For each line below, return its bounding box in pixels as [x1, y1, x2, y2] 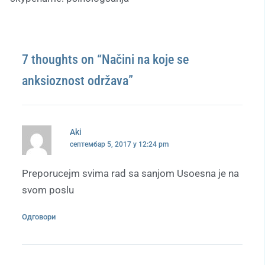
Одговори [22, 212, 56, 221]
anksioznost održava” [22, 73, 133, 88]
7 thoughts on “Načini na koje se [22, 51, 189, 67]
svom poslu [22, 183, 74, 196]
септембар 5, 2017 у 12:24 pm [69, 140, 169, 148]
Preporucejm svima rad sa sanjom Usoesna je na [22, 167, 239, 179]
